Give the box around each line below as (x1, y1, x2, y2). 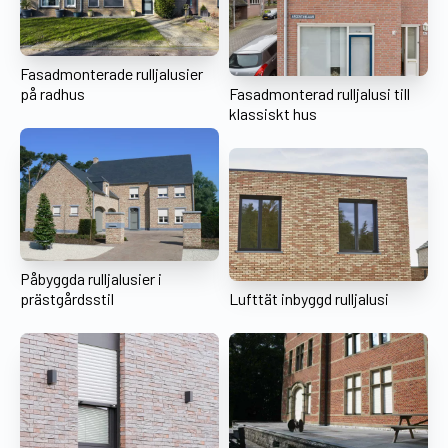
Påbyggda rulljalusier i (20, 268, 162, 288)
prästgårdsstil (20, 288, 114, 308)
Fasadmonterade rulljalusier (20, 64, 203, 84)
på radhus (20, 84, 85, 104)
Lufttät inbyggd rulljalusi (229, 288, 389, 308)
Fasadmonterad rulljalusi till (229, 84, 410, 104)
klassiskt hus (229, 104, 317, 124)
